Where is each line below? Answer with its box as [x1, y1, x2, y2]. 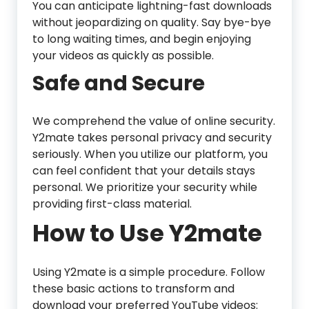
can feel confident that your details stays [32, 163, 255, 179]
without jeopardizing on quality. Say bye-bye [32, 14, 271, 31]
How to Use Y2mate [32, 217, 262, 250]
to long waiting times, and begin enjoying [32, 31, 251, 48]
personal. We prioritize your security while [32, 179, 257, 196]
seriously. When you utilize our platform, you [32, 146, 268, 163]
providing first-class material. [32, 196, 192, 212]
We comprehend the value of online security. [32, 113, 275, 130]
